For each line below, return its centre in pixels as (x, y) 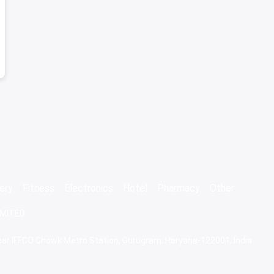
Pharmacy (179, 188)
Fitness (39, 188)
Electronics (89, 188)
